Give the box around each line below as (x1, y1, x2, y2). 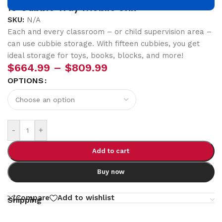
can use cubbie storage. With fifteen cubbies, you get (7, 39, 200, 49)
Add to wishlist (57, 193, 114, 203)
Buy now (97, 168, 125, 176)
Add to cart (92, 147, 130, 155)
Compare (16, 193, 50, 203)
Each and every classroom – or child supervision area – (7, 27, 212, 37)
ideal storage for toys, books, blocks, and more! (7, 51, 183, 60)
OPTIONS (7, 76, 44, 86)
